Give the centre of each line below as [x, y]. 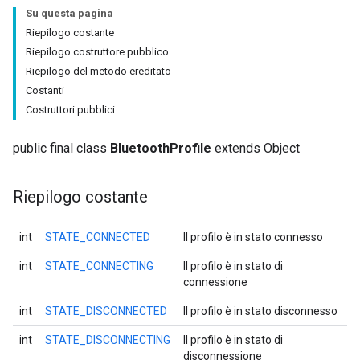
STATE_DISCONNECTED [106, 311]
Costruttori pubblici [70, 110]
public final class [61, 148]
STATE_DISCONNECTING [108, 340]
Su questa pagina [70, 13]
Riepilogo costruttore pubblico [97, 52]
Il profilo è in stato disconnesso [260, 311]
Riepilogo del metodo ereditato [98, 71]
